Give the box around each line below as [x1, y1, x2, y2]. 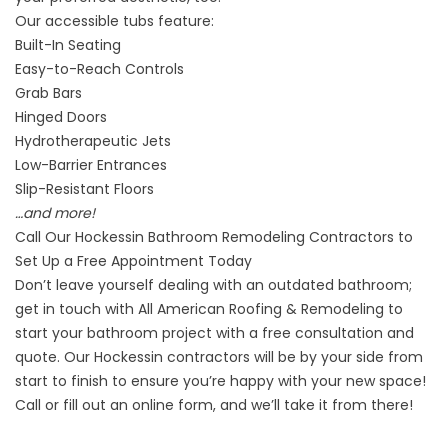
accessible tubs [45, 10, 154, 31]
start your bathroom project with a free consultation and [15, 322, 414, 343]
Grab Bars [15, 82, 82, 103]
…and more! [15, 202, 95, 223]
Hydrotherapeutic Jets [15, 130, 171, 151]
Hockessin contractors [94, 346, 250, 367]
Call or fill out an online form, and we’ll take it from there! [15, 394, 413, 415]
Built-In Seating [15, 34, 121, 55]
